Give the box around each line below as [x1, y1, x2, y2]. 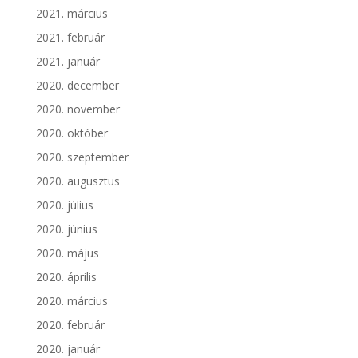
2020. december [35, 78, 119, 93]
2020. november [35, 101, 120, 117]
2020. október [35, 125, 108, 141]
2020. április [35, 269, 97, 284]
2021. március [35, 6, 108, 21]
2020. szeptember [35, 149, 129, 165]
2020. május [35, 245, 99, 261]
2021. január [35, 54, 100, 69]
